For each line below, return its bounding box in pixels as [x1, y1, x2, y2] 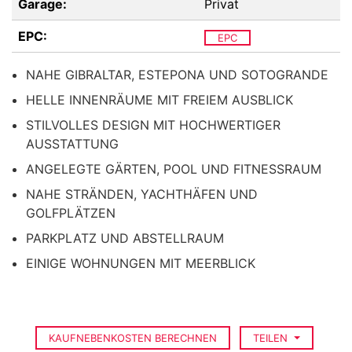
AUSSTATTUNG [26, 136, 119, 152]
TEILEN [253, 332, 291, 344]
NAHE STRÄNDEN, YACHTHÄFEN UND [26, 186, 258, 202]
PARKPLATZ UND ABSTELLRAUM [26, 230, 224, 246]
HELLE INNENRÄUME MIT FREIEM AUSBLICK [26, 92, 293, 108]
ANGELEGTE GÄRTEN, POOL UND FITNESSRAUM [26, 161, 321, 177]
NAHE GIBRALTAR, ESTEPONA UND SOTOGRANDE [26, 67, 328, 82]
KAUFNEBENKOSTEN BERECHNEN [49, 332, 218, 344]
